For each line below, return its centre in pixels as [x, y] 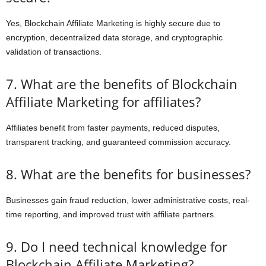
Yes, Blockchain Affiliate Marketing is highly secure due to [113, 23]
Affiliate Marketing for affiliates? [103, 102]
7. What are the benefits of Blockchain [122, 84]
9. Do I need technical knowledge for [117, 246]
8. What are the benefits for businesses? [128, 174]
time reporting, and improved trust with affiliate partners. [111, 214]
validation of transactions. [54, 52]
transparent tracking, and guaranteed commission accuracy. [118, 142]
